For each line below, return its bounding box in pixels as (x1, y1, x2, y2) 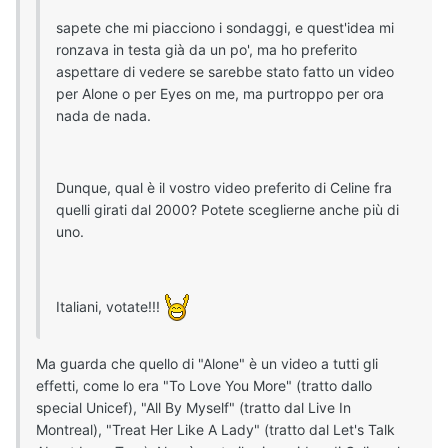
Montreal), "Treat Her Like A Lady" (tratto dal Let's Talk (36, 421, 395, 439)
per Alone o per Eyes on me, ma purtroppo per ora (56, 85, 384, 103)
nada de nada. (56, 107, 151, 125)
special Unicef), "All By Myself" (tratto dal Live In (36, 399, 351, 417)
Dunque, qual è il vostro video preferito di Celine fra (56, 179, 392, 197)
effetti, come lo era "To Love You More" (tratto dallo (36, 377, 372, 395)
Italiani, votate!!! (56, 298, 164, 316)
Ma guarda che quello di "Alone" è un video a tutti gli (36, 355, 378, 373)
